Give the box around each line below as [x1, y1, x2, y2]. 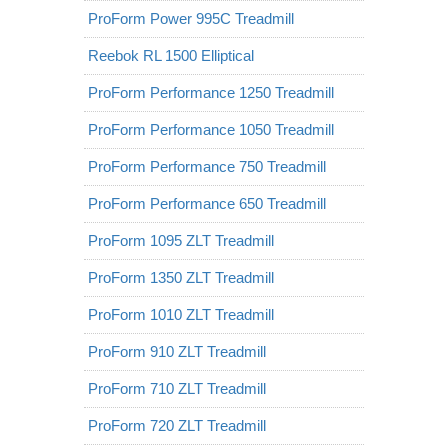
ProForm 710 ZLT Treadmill [88, 380, 266, 397]
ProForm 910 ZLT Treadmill [88, 343, 266, 360]
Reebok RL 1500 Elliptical [88, 47, 254, 64]
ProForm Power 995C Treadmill [88, 10, 294, 27]
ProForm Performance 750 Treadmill [88, 158, 326, 175]
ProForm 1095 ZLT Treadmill [88, 232, 274, 249]
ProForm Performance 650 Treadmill [88, 195, 326, 212]
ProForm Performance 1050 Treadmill [88, 121, 334, 138]
